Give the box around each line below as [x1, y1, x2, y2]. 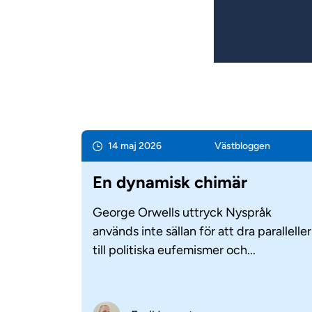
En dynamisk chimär [93, 172, 247, 193]
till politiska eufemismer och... [93, 242, 256, 258]
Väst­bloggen [214, 140, 270, 153]
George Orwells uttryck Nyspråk [93, 205, 272, 221]
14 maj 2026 [108, 140, 162, 153]
